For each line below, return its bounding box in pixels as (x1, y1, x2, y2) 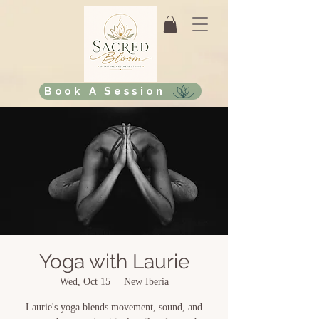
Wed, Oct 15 (59, 276, 110, 287)
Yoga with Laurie (38, 250, 189, 273)
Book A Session (43, 85, 165, 98)
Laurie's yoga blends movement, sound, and (26, 302, 202, 313)
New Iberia (123, 276, 169, 287)
